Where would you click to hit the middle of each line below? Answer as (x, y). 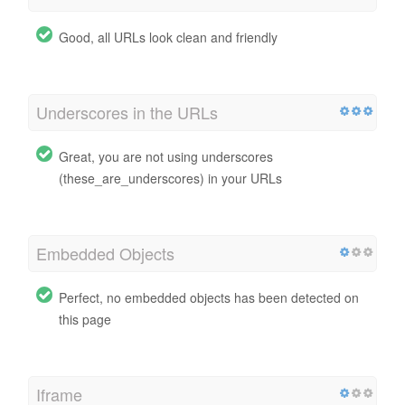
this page (85, 319)
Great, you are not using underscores (166, 156)
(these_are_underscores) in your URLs (170, 178)
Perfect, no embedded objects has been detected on (209, 297)
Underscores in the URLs (127, 112)
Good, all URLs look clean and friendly (168, 37)
